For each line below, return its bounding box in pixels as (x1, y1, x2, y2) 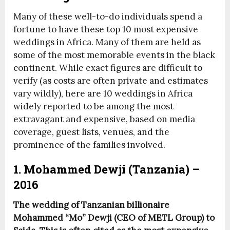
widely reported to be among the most (13, 100, 174, 112)
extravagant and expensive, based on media (13, 113, 196, 125)
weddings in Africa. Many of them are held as (13, 36, 201, 48)
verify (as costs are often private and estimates (13, 74, 208, 86)
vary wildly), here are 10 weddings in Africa (13, 87, 193, 99)
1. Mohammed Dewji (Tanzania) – (13, 161, 200, 177)
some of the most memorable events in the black (13, 49, 216, 61)
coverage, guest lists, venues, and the (13, 126, 170, 138)
